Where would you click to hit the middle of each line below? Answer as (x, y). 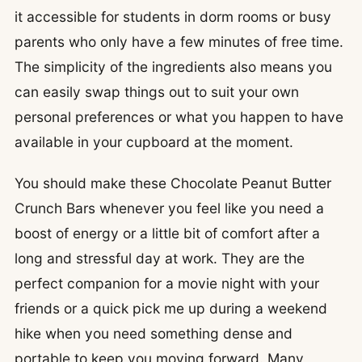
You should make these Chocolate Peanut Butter (173, 183)
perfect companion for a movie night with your (167, 284)
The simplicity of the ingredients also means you (173, 66)
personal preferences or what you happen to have (179, 116)
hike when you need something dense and (154, 334)
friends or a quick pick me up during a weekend (171, 309)
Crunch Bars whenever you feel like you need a (169, 208)
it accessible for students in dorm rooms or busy (173, 16)
